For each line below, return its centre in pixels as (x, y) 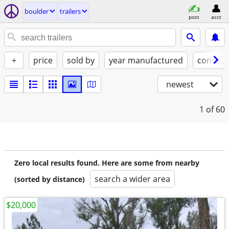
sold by (81, 60)
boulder (37, 11)
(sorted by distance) (50, 179)
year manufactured (146, 60)
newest (180, 84)
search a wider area (132, 179)
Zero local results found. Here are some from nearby (107, 163)
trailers (70, 11)
